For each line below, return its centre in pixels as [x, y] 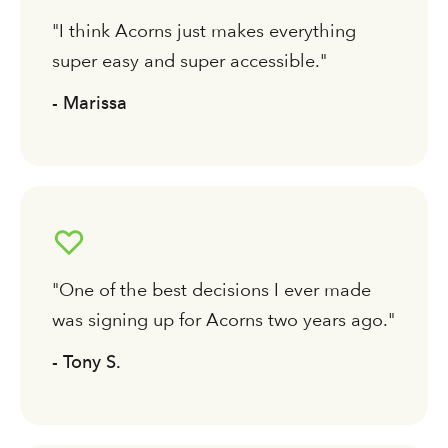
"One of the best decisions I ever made [211, 289]
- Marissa [89, 102]
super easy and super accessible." [189, 60]
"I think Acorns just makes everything [204, 30]
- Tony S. [86, 361]
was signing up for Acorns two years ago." [223, 319]
